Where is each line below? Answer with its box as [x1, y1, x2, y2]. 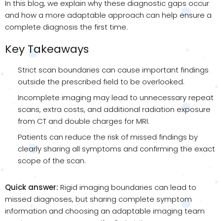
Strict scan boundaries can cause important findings [18, 64, 209, 75]
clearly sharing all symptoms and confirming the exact [18, 143, 215, 154]
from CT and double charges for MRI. [18, 115, 149, 126]
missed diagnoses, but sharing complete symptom [5, 193, 192, 204]
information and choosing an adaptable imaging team [5, 205, 205, 216]
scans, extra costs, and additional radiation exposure [18, 104, 211, 114]
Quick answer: [5, 182, 60, 192]
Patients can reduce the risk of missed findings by [18, 131, 198, 142]
